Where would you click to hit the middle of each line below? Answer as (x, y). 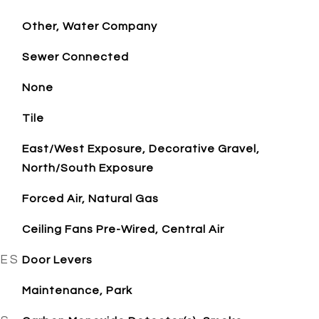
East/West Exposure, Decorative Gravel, (141, 149)
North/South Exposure (88, 168)
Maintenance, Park (77, 291)
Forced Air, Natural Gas (90, 199)
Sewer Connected (75, 57)
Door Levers (57, 260)
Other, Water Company (89, 26)
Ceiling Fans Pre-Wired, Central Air (123, 229)
